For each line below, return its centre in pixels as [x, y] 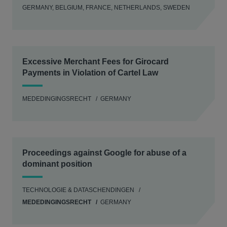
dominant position [57, 164]
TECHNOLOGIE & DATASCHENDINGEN [78, 190]
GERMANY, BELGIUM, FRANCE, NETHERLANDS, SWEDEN [106, 8]
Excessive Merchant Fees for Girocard [96, 62]
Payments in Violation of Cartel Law [90, 73]
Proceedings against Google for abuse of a [104, 153]
